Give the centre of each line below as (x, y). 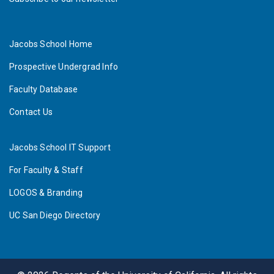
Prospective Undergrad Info (64, 67)
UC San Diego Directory (55, 216)
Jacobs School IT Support (60, 148)
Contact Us (31, 112)
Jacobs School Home (51, 44)
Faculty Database (44, 90)
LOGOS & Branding (46, 193)
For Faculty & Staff (46, 170)
